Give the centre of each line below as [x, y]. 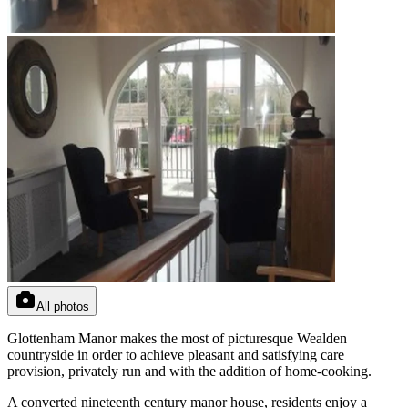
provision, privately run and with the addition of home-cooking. [189, 371]
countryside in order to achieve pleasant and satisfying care [176, 354]
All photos [63, 306]
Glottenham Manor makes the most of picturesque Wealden [177, 338]
